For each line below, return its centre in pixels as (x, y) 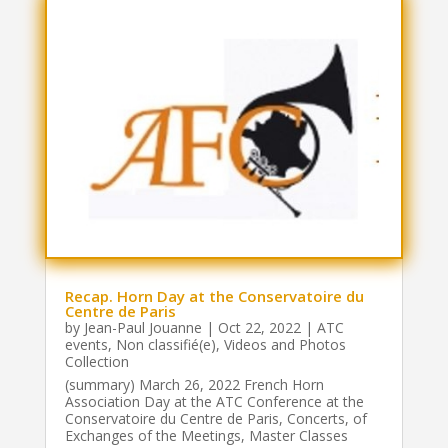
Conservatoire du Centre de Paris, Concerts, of (215, 419)
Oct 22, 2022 (259, 328)
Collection (96, 362)
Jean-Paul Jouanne (142, 328)
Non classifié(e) (165, 345)
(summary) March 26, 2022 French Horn (194, 385)
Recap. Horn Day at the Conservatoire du (214, 296)
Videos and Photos (284, 345)
